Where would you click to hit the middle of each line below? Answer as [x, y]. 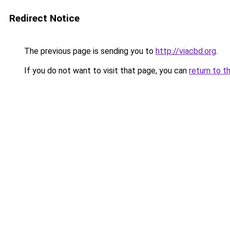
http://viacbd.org [186, 51]
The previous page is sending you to [89, 51]
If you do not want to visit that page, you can [106, 71]
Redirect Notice [44, 18]
